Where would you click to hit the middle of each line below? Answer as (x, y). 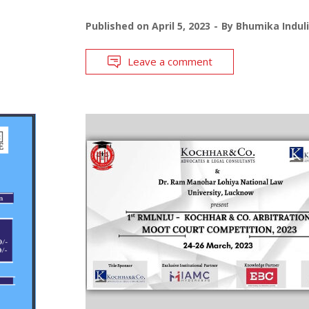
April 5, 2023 (181, 26)
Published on (118, 26)
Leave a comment (170, 61)
